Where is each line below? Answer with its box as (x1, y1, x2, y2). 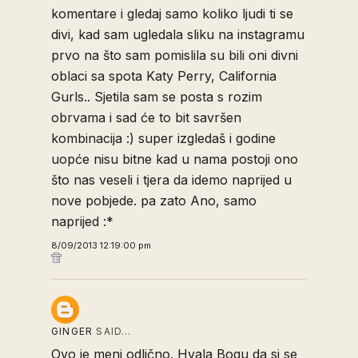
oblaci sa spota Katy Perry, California (51, 68, 276, 84)
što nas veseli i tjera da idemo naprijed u (51, 172, 292, 188)
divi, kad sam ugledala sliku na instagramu (51, 26, 304, 42)
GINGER (51, 325, 93, 337)
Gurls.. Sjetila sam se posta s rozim (51, 89, 262, 105)
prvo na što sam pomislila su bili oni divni (51, 47, 298, 63)
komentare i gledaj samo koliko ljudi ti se (51, 6, 293, 22)
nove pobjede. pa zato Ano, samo (51, 193, 257, 209)
